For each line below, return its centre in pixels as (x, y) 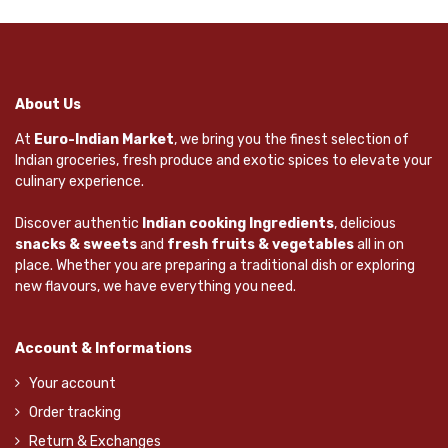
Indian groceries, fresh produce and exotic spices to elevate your (223, 161)
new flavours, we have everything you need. (155, 287)
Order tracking (75, 413)
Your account (72, 384)
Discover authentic (78, 224)
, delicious (365, 224)
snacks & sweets (76, 245)
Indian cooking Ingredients (238, 224)
